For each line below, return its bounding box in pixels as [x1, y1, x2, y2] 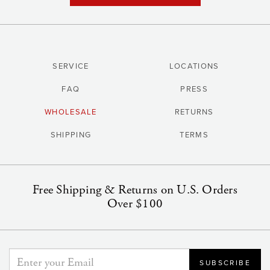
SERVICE [52, 61, 89, 71]
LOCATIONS [169, 61, 219, 71]
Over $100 [107, 195, 163, 212]
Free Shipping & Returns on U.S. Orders [33, 181, 237, 198]
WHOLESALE [45, 107, 97, 117]
